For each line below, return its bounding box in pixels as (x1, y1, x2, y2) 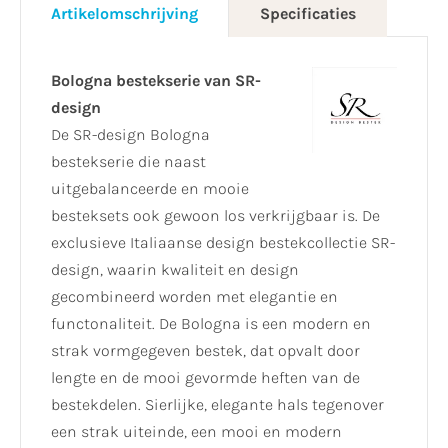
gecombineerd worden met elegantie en (51, 287, 338, 307)
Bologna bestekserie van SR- (51, 71, 261, 91)
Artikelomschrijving (51, 4, 198, 24)
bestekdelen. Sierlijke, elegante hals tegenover (51, 395, 384, 415)
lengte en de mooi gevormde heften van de (51, 368, 360, 388)
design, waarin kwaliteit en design (51, 260, 299, 280)
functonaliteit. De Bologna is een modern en (51, 314, 371, 334)
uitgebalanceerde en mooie (51, 179, 249, 199)
